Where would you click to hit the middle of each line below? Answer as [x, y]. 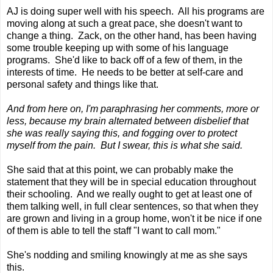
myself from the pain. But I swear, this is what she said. [125, 145]
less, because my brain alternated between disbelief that [128, 121]
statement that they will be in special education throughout [131, 182]
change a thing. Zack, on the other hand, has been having [132, 35]
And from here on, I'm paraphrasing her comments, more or [133, 108]
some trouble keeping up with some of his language [118, 48]
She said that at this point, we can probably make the [120, 169]
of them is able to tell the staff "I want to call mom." [114, 230]
